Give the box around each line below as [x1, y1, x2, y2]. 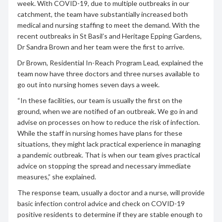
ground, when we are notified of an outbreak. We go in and [17, 107, 198, 115]
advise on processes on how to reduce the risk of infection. [17, 117, 200, 126]
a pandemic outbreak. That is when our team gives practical [17, 150, 200, 159]
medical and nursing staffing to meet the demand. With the [17, 20, 200, 29]
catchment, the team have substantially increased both [17, 9, 188, 18]
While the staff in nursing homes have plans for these [17, 128, 182, 137]
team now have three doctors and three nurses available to [17, 69, 200, 78]
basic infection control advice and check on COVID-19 [17, 199, 185, 208]
